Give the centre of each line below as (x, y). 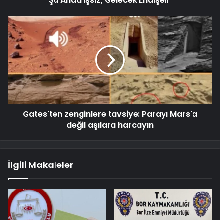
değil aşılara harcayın (110, 125)
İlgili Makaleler (41, 165)
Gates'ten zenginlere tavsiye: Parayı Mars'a (110, 114)
